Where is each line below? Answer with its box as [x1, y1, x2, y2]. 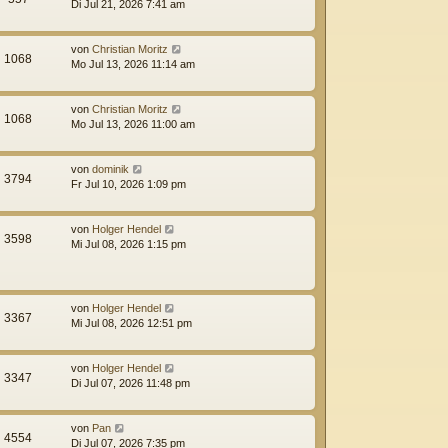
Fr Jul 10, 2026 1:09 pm [71, 177, 186, 190]
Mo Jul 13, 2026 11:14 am [71, 57, 195, 70]
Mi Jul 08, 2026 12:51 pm [71, 316, 192, 329]
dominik [92, 162, 129, 175]
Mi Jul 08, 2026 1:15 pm [71, 237, 186, 250]
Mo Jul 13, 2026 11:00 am [71, 117, 195, 130]
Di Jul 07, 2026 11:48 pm [71, 376, 190, 389]
